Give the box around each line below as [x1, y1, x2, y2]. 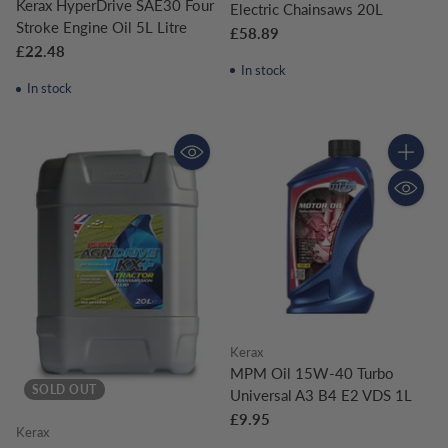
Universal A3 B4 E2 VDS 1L [230, 386, 412, 405]
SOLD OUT [32, 382, 97, 396]
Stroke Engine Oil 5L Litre [16, 18, 187, 37]
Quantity [387, 160, 444, 179]
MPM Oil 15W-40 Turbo [230, 364, 394, 383]
